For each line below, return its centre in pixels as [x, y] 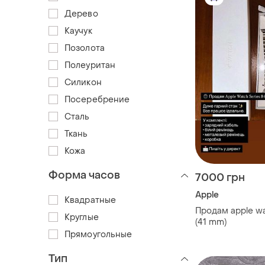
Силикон [83, 82]
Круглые [82, 217]
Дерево [81, 14]
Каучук [78, 31]
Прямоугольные [98, 234]
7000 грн [220, 177]
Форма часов [84, 175]
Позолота [85, 48]
